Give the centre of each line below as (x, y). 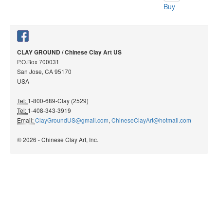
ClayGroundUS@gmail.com (72, 120)
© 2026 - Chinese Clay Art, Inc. (58, 139)
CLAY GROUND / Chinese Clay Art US (69, 52)
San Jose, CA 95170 (44, 71)
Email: (26, 120)
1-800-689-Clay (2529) (61, 100)
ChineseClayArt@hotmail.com (151, 120)
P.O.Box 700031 (38, 62)
